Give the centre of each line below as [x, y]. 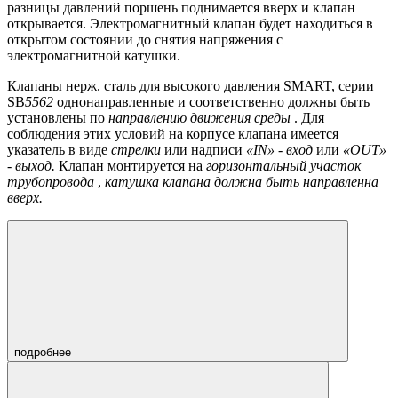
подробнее [44, 353]
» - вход [292, 150]
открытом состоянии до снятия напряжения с [145, 40]
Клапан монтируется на [132, 166]
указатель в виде [59, 150]
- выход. [33, 166]
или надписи [203, 150]
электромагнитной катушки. [94, 56]
